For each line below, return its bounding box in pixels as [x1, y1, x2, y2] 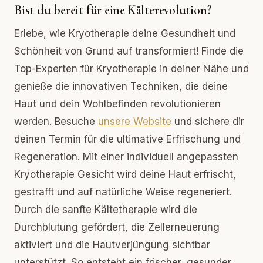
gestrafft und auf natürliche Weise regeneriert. [14, 186, 232, 198]
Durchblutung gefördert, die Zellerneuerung [14, 221, 220, 233]
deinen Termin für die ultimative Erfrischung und [14, 133, 241, 145]
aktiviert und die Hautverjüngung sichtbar [14, 239, 210, 251]
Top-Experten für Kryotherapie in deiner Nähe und [14, 63, 249, 75]
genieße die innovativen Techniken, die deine [14, 80, 228, 92]
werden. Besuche [14, 116, 98, 127]
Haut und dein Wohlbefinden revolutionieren [14, 98, 221, 110]
